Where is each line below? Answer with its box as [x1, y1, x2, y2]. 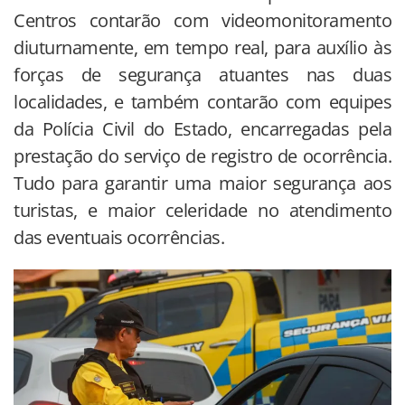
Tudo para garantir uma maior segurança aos [14, 170, 391, 195]
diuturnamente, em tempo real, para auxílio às [14, 34, 391, 60]
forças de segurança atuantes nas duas [14, 61, 391, 87]
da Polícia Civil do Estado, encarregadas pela [14, 116, 391, 141]
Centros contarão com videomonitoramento [14, 7, 391, 33]
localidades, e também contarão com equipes [14, 89, 391, 114]
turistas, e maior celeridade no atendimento [14, 197, 391, 222]
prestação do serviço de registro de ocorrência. [14, 143, 391, 168]
